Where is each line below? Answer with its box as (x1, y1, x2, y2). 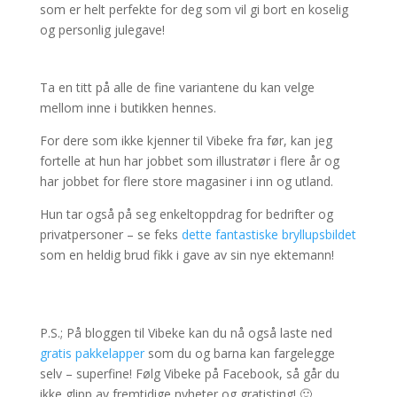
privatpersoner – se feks (39, 226, 182, 243)
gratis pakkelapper (39, 345, 144, 362)
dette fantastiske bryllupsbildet (181, 226, 356, 243)
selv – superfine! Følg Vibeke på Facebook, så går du (39, 365, 339, 382)
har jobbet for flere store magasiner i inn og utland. (39, 173, 333, 190)
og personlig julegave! (39, 21, 165, 38)
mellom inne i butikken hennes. (39, 99, 216, 116)
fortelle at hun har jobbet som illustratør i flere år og (39, 152, 339, 169)
